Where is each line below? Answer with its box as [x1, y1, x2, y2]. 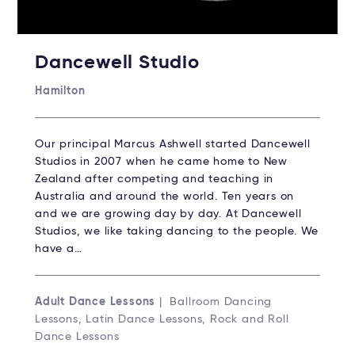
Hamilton [35, 86, 86, 97]
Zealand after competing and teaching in [35, 174, 274, 185]
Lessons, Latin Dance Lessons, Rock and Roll [35, 314, 289, 326]
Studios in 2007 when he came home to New [35, 156, 288, 168]
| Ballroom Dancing [155, 296, 273, 308]
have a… [35, 243, 82, 255]
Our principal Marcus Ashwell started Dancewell [35, 139, 311, 151]
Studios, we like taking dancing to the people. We [35, 226, 319, 238]
